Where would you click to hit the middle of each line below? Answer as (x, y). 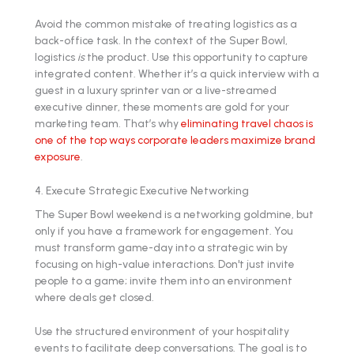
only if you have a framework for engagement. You (164, 231)
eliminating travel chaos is (247, 123)
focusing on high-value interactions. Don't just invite (165, 264)
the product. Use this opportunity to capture (196, 56)
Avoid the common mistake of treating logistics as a (166, 23)
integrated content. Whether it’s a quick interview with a (177, 73)
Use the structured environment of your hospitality (162, 331)
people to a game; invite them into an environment (164, 281)
